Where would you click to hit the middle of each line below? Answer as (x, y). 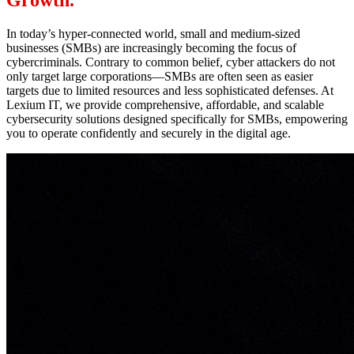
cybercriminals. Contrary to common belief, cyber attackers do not (171, 62)
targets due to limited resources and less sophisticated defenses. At (170, 91)
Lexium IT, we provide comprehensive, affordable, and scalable (165, 105)
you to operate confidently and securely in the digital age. (149, 134)
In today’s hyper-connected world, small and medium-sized (153, 34)
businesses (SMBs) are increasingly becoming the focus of (151, 48)
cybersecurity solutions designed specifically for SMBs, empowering (177, 119)
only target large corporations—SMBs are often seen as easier (160, 77)
